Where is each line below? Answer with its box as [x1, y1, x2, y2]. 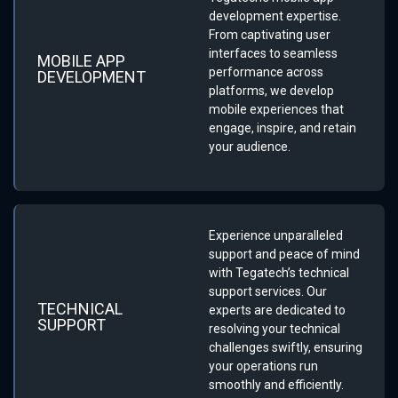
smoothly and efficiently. [209, 378, 344, 393]
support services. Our [209, 284, 327, 299]
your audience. [209, 139, 291, 154]
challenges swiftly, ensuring [209, 340, 362, 355]
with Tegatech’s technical [209, 266, 349, 281]
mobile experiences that [209, 101, 344, 116]
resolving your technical [209, 322, 340, 337]
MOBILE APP [37, 52, 125, 71]
